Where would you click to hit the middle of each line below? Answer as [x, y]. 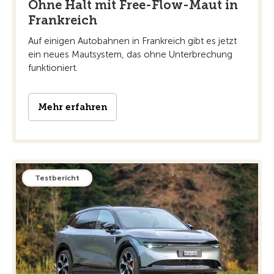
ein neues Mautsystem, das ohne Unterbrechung [130, 54]
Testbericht [57, 178]
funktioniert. [53, 68]
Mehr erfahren [72, 107]
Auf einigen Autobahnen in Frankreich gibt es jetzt [132, 41]
